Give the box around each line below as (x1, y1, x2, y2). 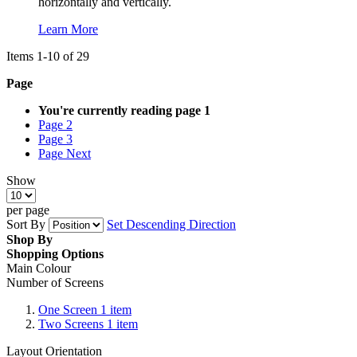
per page (6, 202, 49, 217)
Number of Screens (6, 275, 104, 289)
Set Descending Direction (107, 217, 236, 231)
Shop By (6, 232, 53, 246)
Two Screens (38, 316, 107, 331)
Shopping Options (6, 246, 104, 261)
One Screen (38, 302, 100, 316)
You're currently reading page (38, 103, 201, 117)
